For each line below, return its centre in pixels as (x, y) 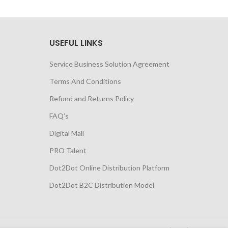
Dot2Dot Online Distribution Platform (109, 168)
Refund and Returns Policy (91, 98)
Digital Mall (66, 133)
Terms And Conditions (85, 81)
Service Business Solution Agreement (109, 64)
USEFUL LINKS (76, 43)
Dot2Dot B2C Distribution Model (102, 185)
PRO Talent (68, 150)
